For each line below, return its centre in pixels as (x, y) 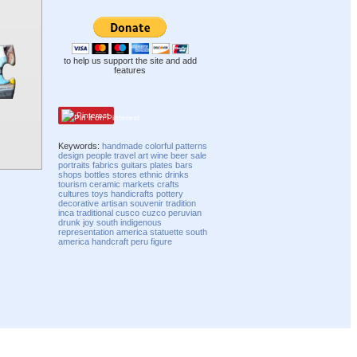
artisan (115, 203)
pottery (170, 193)
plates (162, 165)
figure (162, 241)
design (71, 155)
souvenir (147, 203)
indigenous (141, 222)
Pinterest (92, 116)
